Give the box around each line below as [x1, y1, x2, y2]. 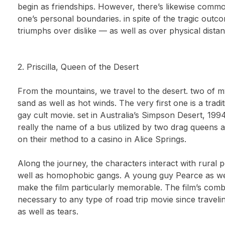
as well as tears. [18, 206, 79, 216]
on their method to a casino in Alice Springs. [18, 134, 187, 144]
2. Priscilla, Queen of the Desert [18, 62, 139, 72]
